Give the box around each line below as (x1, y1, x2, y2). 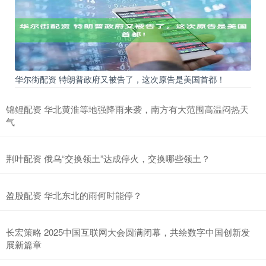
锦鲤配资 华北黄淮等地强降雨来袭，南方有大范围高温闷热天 (6, 103, 249, 116)
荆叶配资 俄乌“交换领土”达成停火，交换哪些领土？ (6, 152, 210, 165)
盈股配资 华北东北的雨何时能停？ (6, 189, 142, 202)
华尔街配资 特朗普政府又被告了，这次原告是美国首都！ (15, 73, 225, 85)
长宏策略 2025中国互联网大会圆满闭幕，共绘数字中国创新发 (6, 226, 250, 239)
